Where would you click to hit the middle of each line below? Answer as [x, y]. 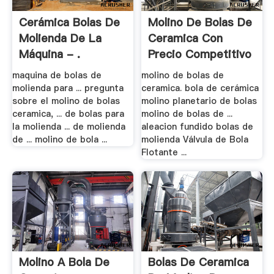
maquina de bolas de [57, 76]
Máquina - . [49, 54]
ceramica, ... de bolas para [68, 114]
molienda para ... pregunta [68, 88]
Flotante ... [164, 153]
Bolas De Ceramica [199, 262]
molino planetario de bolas [199, 101]
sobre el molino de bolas [66, 101]
